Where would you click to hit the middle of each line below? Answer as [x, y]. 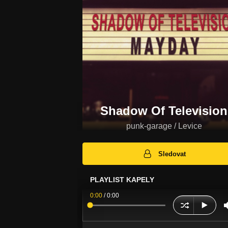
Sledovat [172, 154]
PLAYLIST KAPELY [122, 180]
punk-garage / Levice [164, 126]
